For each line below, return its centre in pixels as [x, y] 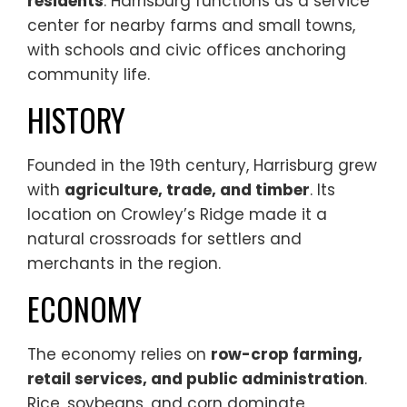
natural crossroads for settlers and [164, 239]
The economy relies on [119, 354]
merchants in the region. [124, 263]
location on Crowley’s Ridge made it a [177, 214]
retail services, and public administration [196, 379]
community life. [89, 74]
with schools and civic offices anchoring [187, 50]
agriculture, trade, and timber [187, 190]
